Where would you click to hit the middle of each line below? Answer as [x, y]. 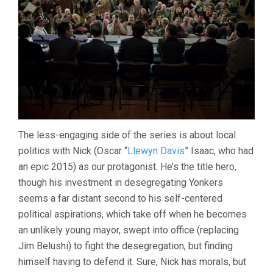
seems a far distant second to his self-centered [120, 198]
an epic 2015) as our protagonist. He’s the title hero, [127, 166]
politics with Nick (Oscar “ [73, 151]
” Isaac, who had [219, 151]
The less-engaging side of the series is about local [127, 135]
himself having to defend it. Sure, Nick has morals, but [132, 261]
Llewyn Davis [156, 151]
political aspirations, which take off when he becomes [133, 214]
